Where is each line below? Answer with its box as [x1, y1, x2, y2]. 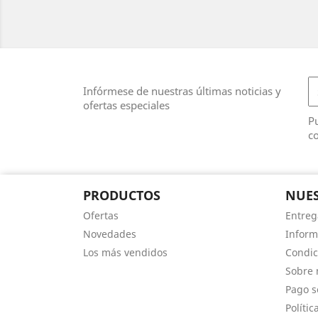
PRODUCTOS [83, 187, 160, 204]
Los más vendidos [83, 246, 168, 259]
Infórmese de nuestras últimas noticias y [83, 84, 281, 98]
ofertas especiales [83, 98, 170, 112]
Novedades [83, 227, 136, 241]
